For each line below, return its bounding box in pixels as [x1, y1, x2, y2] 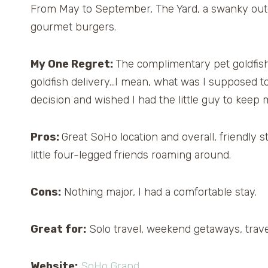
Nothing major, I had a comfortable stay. [61, 185, 257, 199]
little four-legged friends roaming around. [31, 148, 231, 162]
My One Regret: [31, 57, 115, 71]
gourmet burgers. [31, 20, 116, 34]
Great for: [31, 223, 86, 236]
